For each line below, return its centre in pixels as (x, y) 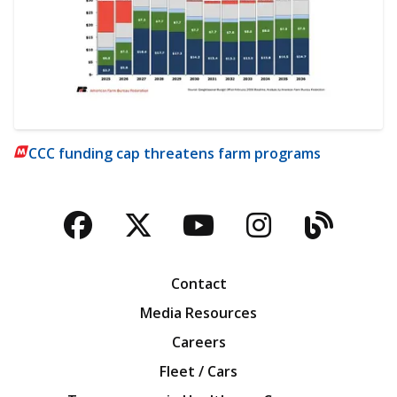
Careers (198, 342)
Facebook (143, 243)
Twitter (187, 243)
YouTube (258, 243)
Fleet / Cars (198, 371)
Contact (198, 284)
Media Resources (198, 313)
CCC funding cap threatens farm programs (175, 153)
